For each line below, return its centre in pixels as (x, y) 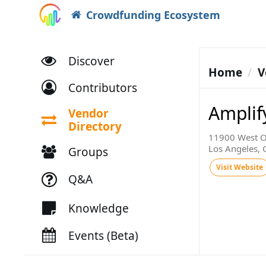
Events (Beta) (103, 235)
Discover (91, 61)
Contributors (102, 88)
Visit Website (239, 167)
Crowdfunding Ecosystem (153, 15)
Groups (88, 152)
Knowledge (98, 208)
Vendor (88, 113)
